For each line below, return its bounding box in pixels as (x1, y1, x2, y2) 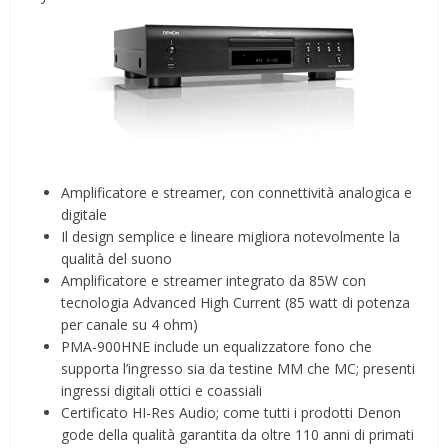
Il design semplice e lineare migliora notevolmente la (61, 226, 401, 246)
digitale (61, 204, 108, 224)
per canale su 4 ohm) (61, 314, 199, 334)
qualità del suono (61, 248, 173, 268)
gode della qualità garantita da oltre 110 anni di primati (61, 424, 415, 444)
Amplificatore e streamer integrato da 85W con (61, 270, 367, 290)
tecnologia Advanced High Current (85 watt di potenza (61, 292, 411, 312)
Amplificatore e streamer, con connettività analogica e (61, 182, 413, 202)
